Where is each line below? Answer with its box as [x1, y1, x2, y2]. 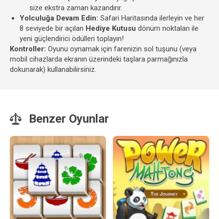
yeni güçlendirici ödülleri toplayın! [20, 34, 124, 43]
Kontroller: [10, 44, 46, 53]
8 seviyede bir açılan [20, 24, 86, 33]
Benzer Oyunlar [29, 112, 109, 126]
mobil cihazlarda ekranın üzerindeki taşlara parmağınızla [10, 55, 188, 64]
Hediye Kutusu [86, 24, 136, 33]
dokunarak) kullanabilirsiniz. [10, 65, 96, 74]
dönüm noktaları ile [136, 24, 198, 33]
